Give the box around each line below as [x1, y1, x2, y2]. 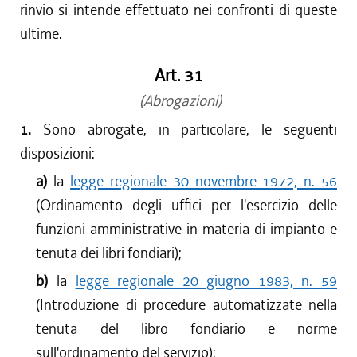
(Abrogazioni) [135, 91, 222, 111]
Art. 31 [154, 65, 203, 87]
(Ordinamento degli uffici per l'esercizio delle [36, 195, 337, 215]
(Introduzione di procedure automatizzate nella [36, 295, 337, 315]
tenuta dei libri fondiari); [36, 243, 182, 263]
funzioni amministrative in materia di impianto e [36, 219, 337, 239]
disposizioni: [20, 143, 95, 163]
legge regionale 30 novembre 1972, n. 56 [70, 171, 338, 191]
